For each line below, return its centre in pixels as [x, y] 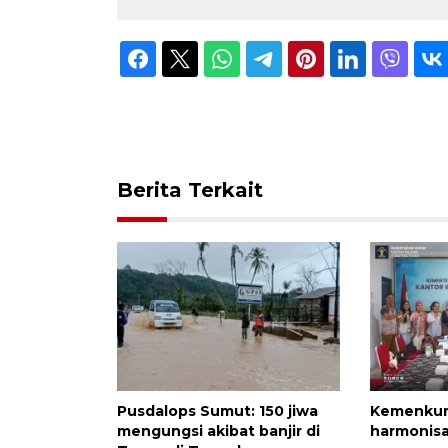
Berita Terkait [190, 189]
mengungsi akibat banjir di [218, 430]
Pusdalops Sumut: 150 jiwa [217, 410]
